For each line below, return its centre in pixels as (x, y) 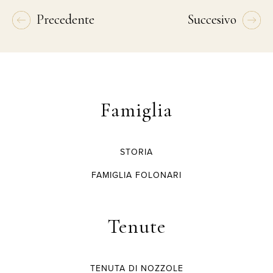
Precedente (66, 19)
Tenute (136, 226)
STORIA (136, 152)
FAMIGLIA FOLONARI (136, 175)
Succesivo (212, 19)
